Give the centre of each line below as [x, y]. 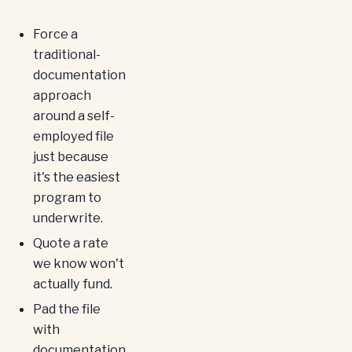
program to [67, 198]
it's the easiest [76, 177]
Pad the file [66, 308]
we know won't [78, 263]
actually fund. [72, 283]
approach [62, 95]
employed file [73, 136]
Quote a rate [70, 242]
